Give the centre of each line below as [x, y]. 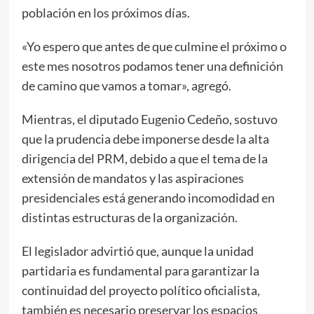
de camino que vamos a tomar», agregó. [126, 85]
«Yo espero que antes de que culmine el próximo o [154, 46]
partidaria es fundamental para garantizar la [140, 270]
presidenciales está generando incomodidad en [148, 197]
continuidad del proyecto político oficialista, [141, 290]
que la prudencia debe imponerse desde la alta [145, 138]
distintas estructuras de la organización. [129, 217]
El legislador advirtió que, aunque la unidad [137, 251]
